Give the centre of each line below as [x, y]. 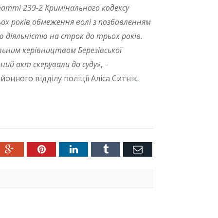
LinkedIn [95, 149]
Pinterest [63, 149]
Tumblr [122, 149]
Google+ [30, 149]
